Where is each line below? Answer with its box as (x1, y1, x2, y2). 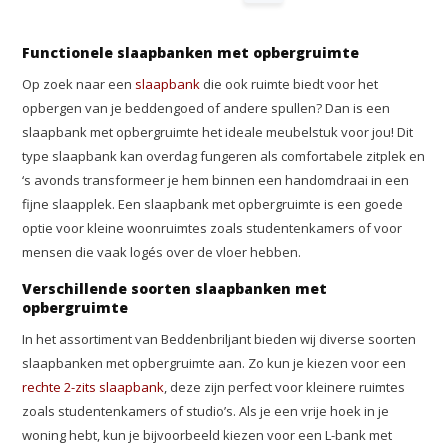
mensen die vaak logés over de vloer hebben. (22, 243, 305, 261)
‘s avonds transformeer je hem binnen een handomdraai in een (22, 171, 410, 189)
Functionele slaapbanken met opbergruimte (22, 43, 360, 62)
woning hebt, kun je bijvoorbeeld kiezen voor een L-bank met (22, 426, 393, 444)
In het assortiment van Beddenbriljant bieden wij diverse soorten (22, 330, 417, 348)
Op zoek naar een (22, 75, 136, 93)
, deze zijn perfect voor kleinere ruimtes (164, 378, 406, 396)
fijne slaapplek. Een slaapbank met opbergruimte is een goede (22, 195, 404, 213)
